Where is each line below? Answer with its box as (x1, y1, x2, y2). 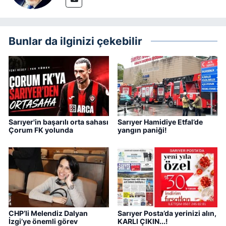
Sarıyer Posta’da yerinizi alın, (117, 209, 216, 218)
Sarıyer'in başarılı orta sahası (9, 118, 108, 127)
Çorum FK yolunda (9, 126, 73, 135)
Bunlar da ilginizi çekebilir (9, 34, 142, 47)
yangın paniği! (117, 126, 167, 135)
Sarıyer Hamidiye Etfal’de (117, 118, 203, 127)
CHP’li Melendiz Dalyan (9, 209, 88, 218)
